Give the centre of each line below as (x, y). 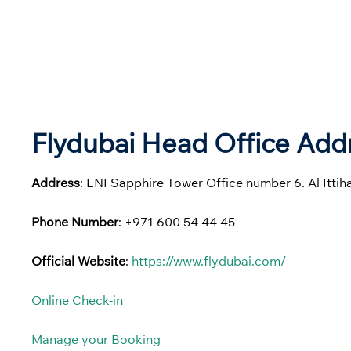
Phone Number (75, 221)
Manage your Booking (96, 339)
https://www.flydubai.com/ (209, 261)
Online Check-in (77, 300)
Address (56, 182)
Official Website (78, 261)
